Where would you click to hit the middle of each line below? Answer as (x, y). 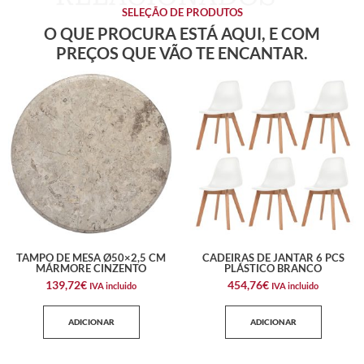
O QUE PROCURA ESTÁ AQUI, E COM (182, 33)
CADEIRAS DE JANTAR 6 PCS (273, 258)
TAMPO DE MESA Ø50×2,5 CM (91, 258)
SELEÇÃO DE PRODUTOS (182, 12)
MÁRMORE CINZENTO (91, 269)
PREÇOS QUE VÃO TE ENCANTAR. (182, 52)
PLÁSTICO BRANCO (273, 269)
